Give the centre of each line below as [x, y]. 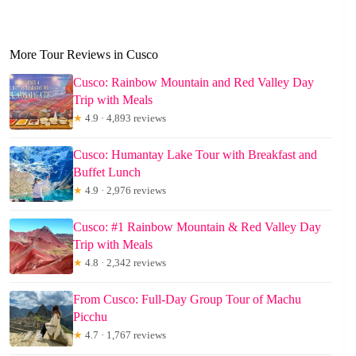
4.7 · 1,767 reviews [124, 335]
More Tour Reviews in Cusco [84, 55]
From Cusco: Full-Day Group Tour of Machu [187, 300]
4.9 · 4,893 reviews [124, 118]
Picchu [90, 317]
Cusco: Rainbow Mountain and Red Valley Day [193, 83]
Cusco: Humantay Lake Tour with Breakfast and [195, 155]
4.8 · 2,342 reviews [124, 263]
